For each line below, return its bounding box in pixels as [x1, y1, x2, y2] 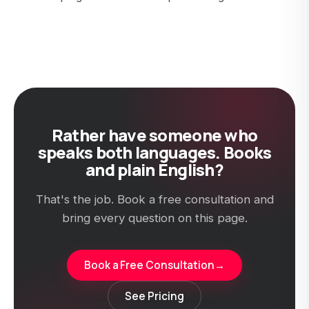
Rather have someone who [51, 123, 258, 146]
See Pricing [125, 289, 184, 303]
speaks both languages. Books [37, 141, 272, 163]
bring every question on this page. [61, 211, 248, 225]
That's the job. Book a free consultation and [35, 192, 274, 206]
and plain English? [85, 158, 224, 181]
